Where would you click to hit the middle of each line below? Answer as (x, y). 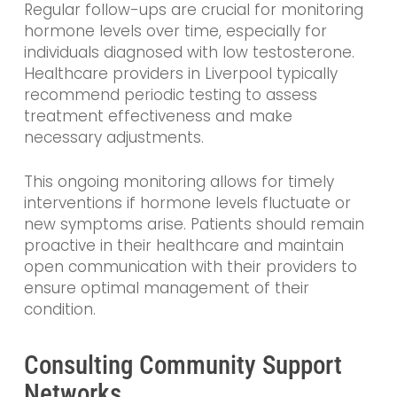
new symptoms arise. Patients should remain (194, 224)
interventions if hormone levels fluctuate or (187, 202)
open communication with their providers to (190, 266)
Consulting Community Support (183, 366)
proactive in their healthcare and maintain (183, 245)
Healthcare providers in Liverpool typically (180, 74)
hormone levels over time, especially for (175, 31)
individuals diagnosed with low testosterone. (189, 53)
